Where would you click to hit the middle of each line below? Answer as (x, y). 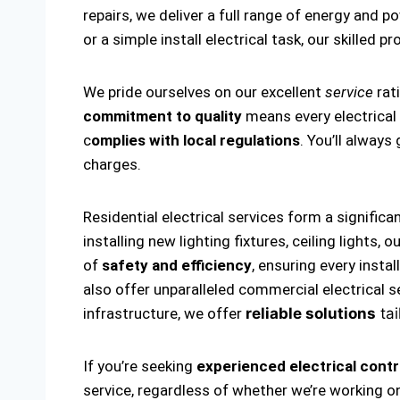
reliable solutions (311, 313)
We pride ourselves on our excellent (204, 92)
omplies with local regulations (196, 140)
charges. (112, 164)
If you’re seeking (140, 366)
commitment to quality (162, 116)
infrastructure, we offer (164, 313)
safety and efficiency (177, 265)
